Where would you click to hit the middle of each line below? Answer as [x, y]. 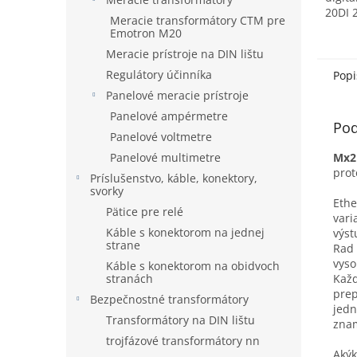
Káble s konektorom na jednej [185, 232]
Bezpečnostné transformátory [169, 299]
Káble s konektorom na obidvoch [193, 266]
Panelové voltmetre [161, 137]
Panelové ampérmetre [169, 116]
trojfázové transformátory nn [183, 341]
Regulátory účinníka [159, 75]
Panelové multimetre [165, 157]
